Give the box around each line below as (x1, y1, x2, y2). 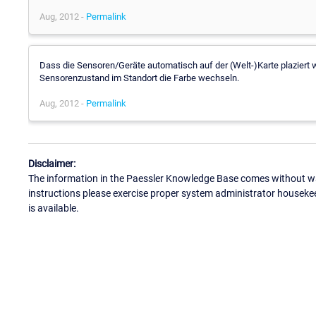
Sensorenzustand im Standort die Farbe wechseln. (39, 72, 239, 83)
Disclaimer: (28, 158, 75, 170)
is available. (28, 202, 79, 214)
